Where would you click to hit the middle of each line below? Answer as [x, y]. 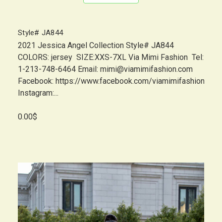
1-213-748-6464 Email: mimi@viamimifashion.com [105, 69]
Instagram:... [38, 93]
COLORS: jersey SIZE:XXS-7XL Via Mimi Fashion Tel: [111, 57]
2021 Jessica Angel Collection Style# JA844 [99, 45]
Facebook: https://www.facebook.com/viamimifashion [111, 81]
